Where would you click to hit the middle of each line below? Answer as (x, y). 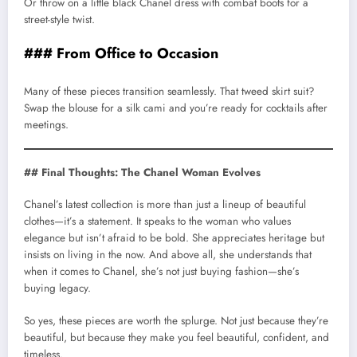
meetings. (46, 124)
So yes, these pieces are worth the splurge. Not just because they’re (176, 320)
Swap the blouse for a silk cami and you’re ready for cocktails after (176, 108)
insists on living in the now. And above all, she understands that (168, 255)
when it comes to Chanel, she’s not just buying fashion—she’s (161, 272)
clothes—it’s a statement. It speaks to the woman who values (157, 222)
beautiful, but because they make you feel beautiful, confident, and (177, 337)
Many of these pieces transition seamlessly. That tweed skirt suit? (169, 91)
